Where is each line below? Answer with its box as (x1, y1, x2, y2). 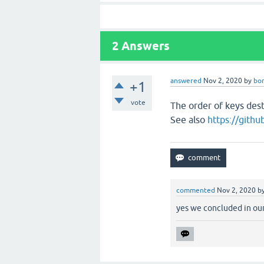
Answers (118, 39, 170, 54)
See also (170, 114, 208, 126)
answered (170, 77, 202, 85)
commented (176, 186, 216, 195)
